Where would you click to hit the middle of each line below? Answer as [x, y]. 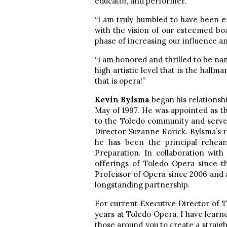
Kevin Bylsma [123, 99]
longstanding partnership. [142, 184]
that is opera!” [120, 81]
